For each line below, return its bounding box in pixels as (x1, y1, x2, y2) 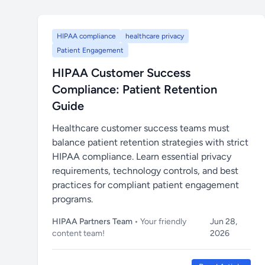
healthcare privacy (125, 32, 184, 40)
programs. (52, 193, 93, 205)
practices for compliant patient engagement (52, 179, 239, 190)
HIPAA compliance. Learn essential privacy (52, 151, 231, 162)
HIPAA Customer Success (52, 66, 190, 80)
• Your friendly (134, 216, 186, 227)
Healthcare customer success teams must (52, 122, 230, 134)
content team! (52, 228, 105, 238)
